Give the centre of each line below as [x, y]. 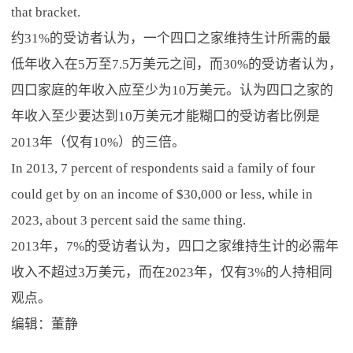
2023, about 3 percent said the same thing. [128, 220]
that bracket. [45, 12]
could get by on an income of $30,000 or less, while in [162, 194]
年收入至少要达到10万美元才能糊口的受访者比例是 [165, 116]
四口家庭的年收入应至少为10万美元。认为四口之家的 [172, 90]
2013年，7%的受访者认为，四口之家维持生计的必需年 [175, 246]
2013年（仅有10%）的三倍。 [98, 142]
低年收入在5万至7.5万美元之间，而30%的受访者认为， [176, 64]
